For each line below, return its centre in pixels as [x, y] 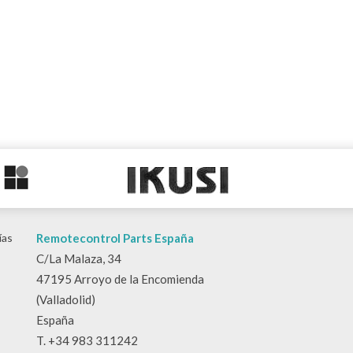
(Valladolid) [66, 300]
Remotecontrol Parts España [115, 238]
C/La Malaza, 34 [79, 259]
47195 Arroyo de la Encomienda [120, 279]
